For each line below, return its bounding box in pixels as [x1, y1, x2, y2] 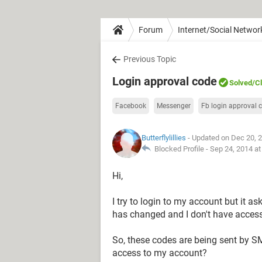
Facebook [115, 102, 146, 110]
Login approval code [112, 74, 217, 88]
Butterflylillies [142, 133, 186, 142]
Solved [229, 78, 252, 87]
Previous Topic [123, 54, 176, 64]
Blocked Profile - [151, 144, 210, 153]
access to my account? [112, 247, 207, 258]
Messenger [157, 102, 191, 110]
